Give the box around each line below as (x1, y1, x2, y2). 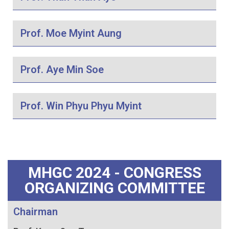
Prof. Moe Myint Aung (20, 27, 122, 39)
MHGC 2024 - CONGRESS (28, 163, 201, 181)
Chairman (13, 205, 58, 218)
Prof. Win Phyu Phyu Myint (20, 99, 142, 112)
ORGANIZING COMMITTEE (24, 178, 205, 197)
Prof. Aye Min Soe (20, 63, 104, 76)
